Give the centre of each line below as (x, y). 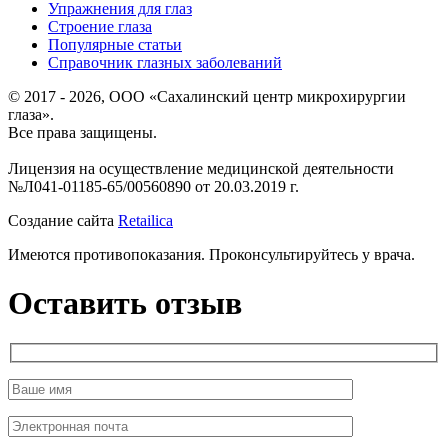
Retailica (145, 220)
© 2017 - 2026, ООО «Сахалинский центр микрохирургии (207, 96)
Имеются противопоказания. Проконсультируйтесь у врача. (211, 254)
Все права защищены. (82, 132)
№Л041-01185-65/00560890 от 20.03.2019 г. (153, 186)
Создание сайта (63, 220)
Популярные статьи (115, 44)
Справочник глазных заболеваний (165, 62)
